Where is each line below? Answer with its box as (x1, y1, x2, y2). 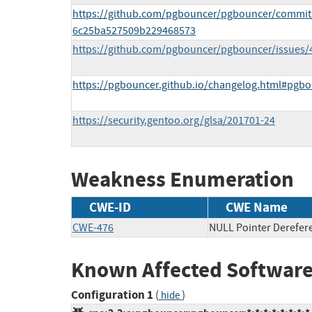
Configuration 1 (71, 287, 153, 304)
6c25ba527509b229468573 (72, 24, 196, 38)
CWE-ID (89, 198, 131, 216)
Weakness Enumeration (71, 165, 294, 194)
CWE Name (226, 198, 288, 216)
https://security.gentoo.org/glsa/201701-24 (72, 114, 275, 128)
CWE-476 (72, 220, 114, 235)
